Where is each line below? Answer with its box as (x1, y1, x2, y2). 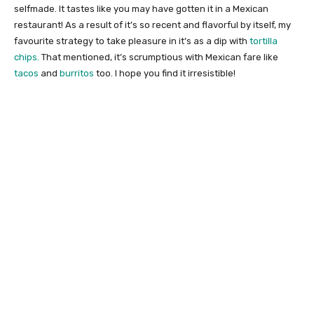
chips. (14, 52, 39, 63)
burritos (60, 68, 94, 79)
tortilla (250, 36, 278, 47)
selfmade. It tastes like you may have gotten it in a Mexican (14, 4, 268, 15)
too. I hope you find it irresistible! (94, 68, 235, 79)
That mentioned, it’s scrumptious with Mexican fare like (39, 52, 278, 63)
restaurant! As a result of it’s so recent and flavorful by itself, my (14, 20, 291, 31)
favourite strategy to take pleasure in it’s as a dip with (14, 36, 250, 47)
